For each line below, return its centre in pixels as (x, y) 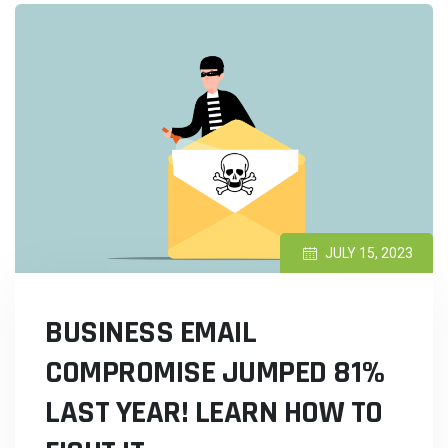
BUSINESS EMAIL (150, 332)
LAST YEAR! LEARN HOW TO (214, 412)
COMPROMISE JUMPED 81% (215, 372)
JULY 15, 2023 (369, 252)
